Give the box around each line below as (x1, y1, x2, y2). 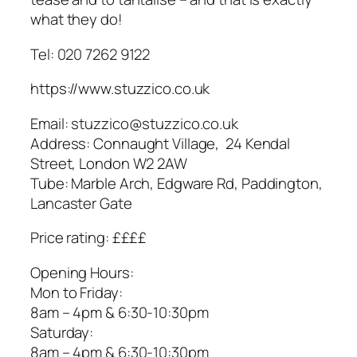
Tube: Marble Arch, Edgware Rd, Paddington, (30, 172, 323, 194)
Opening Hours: (30, 261, 134, 283)
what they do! (30, 9, 123, 30)
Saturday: (30, 321, 94, 343)
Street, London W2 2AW (30, 152, 187, 174)
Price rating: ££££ (30, 227, 147, 249)
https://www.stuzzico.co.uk (30, 78, 210, 100)
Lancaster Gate (30, 192, 132, 214)
